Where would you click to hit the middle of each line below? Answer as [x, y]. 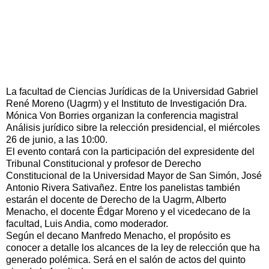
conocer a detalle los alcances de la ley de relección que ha [133, 247]
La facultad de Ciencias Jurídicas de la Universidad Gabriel [132, 91]
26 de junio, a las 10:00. [57, 139]
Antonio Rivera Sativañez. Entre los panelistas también [123, 187]
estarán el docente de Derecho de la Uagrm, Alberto [116, 199]
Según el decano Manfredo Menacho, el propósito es [118, 235]
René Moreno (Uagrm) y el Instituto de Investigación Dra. [126, 103]
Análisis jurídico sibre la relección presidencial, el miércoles [133, 127]
